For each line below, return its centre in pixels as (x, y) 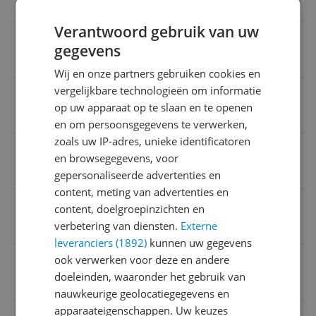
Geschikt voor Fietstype (82, 149)
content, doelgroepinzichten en (130, 209)
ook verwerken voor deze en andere (142, 260)
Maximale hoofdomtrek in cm (98, 93)
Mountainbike (55, 173)
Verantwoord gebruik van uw (157, 32)
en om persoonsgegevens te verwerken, (151, 124)
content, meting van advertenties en (142, 192)
